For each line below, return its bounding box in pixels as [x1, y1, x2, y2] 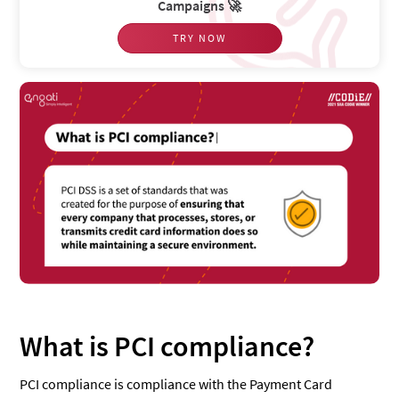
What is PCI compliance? [20, 329, 315, 365]
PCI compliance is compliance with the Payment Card [20, 375, 333, 394]
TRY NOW [173, 31, 226, 45]
